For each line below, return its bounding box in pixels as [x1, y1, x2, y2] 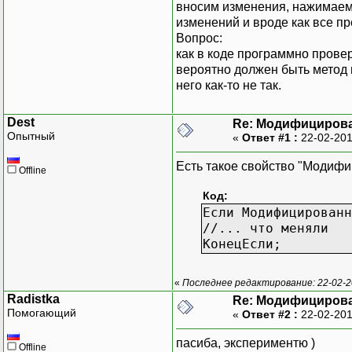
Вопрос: [176, 31, 222, 45]
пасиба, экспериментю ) [176, 335, 315, 350]
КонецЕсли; [203, 236, 281, 251]
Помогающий [7, 306, 76, 319]
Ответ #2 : [242, 307, 298, 321]
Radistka [7, 291, 60, 306]
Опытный [7, 129, 55, 142]
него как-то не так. [176, 78, 281, 92]
